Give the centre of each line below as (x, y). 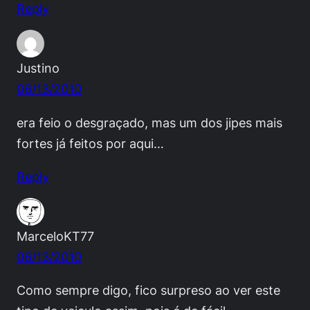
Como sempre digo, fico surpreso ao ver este (148, 290)
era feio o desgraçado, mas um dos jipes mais (149, 122)
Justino (38, 68)
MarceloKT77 (55, 236)
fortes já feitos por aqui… (90, 143)
